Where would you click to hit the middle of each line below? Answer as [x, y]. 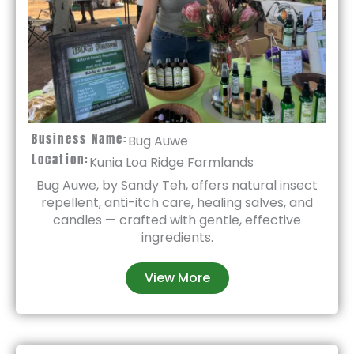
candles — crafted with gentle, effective [177, 220]
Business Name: [80, 139]
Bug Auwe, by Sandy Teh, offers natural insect [177, 185]
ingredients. [177, 237]
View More [177, 278]
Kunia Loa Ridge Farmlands [171, 162]
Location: [60, 159]
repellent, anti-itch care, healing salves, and [177, 203]
